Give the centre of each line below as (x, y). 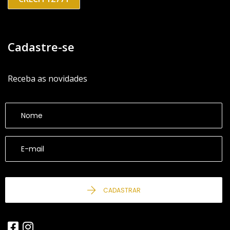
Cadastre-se (41, 47)
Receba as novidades (47, 79)
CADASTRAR (122, 190)
